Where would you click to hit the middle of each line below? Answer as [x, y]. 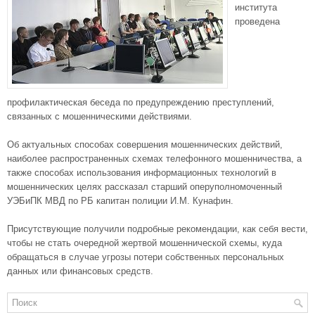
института [256, 7]
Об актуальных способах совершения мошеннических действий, [145, 144]
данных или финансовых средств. [80, 271]
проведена [257, 21]
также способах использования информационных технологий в [142, 173]
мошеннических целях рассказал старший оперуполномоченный [144, 187]
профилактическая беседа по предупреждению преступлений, [141, 102]
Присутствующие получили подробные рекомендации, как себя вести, [157, 229]
